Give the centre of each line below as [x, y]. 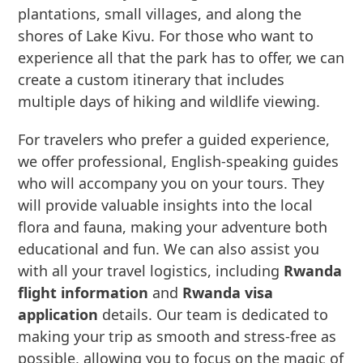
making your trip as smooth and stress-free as [177, 336]
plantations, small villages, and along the [160, 14]
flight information [83, 293]
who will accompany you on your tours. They [171, 183]
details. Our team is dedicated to [214, 314]
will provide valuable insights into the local [166, 205]
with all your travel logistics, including [151, 271]
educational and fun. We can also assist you [169, 249]
